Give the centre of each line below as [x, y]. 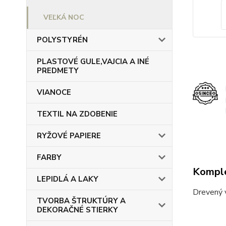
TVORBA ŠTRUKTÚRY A [81, 201]
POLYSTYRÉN [62, 40]
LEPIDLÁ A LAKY [68, 179]
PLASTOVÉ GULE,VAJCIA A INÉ [93, 62]
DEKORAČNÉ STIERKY [77, 210]
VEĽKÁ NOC [64, 17]
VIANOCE [54, 92]
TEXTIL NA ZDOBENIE [77, 114]
